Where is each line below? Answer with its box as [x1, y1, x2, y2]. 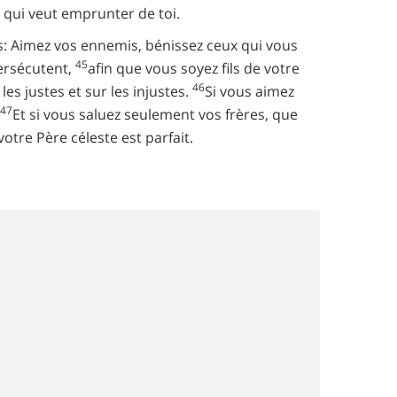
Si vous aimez [205, 82, 294, 101]
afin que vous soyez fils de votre [88, 58, 300, 78]
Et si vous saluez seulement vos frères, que [12, 105, 298, 124]
